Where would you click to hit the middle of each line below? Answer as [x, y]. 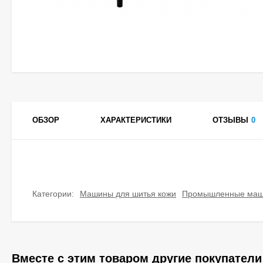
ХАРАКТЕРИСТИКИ [136, 120]
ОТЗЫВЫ [230, 120]
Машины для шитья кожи [128, 194]
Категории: [53, 194]
